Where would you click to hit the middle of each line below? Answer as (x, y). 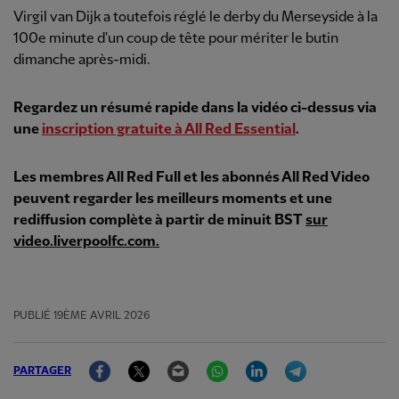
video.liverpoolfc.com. (86, 242)
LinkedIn (294, 360)
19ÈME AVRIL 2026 (102, 316)
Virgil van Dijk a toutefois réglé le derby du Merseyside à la (195, 17)
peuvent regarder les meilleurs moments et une (173, 199)
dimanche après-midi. (82, 60)
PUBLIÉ (32, 316)
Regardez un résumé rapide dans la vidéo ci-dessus (184, 108)
